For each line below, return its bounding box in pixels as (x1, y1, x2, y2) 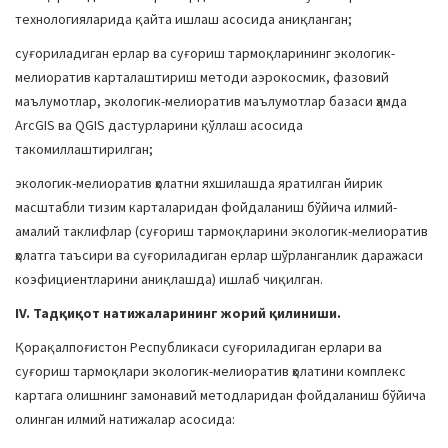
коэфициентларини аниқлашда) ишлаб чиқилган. (15, 270, 323, 288)
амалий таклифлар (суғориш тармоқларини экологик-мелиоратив (15, 222, 428, 240)
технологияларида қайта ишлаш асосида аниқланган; (15, 10, 352, 28)
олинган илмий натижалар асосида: (15, 410, 235, 428)
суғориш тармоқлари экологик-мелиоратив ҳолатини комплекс (15, 362, 406, 380)
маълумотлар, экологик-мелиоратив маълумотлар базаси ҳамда (15, 92, 407, 110)
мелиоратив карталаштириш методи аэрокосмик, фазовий (15, 68, 389, 86)
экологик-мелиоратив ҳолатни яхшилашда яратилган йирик (15, 174, 383, 192)
